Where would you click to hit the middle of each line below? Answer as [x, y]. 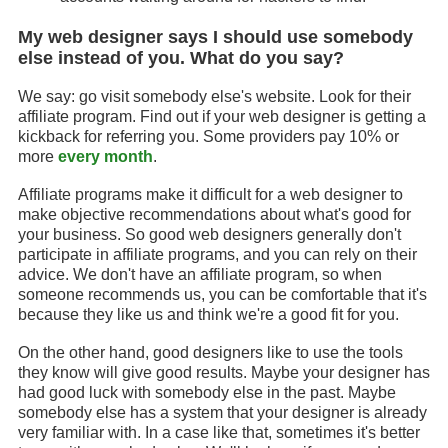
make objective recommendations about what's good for [214, 214]
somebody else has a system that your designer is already [222, 412]
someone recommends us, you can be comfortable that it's [222, 294]
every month [105, 156]
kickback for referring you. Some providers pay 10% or [208, 136]
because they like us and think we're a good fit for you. [208, 314]
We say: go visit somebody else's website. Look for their [214, 96]
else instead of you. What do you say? [181, 58]
